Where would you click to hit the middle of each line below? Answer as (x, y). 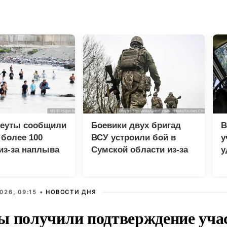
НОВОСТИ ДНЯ (71, 192)
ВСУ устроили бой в (134, 138)
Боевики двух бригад (136, 126)
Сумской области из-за (140, 150)
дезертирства (119, 162)
